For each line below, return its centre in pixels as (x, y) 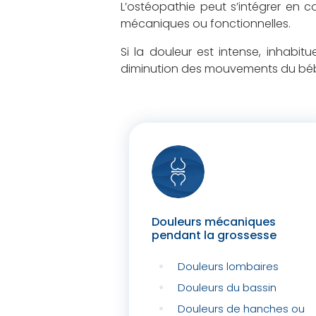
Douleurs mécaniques (214, 222)
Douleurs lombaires (228, 266)
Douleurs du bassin (227, 287)
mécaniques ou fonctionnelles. (206, 24)
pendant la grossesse (214, 235)
